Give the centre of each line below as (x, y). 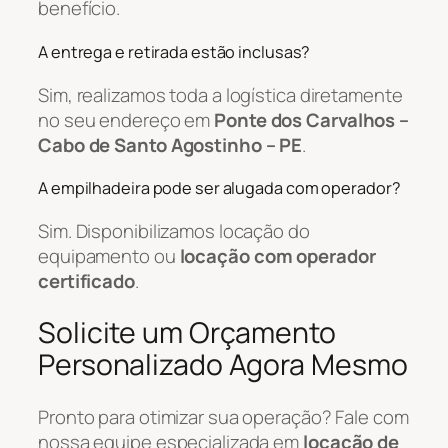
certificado (86, 280)
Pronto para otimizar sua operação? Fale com (223, 417)
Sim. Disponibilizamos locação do (174, 230)
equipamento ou (109, 255)
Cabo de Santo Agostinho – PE (170, 144)
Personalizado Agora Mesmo (223, 365)
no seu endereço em (126, 119)
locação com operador (277, 255)
